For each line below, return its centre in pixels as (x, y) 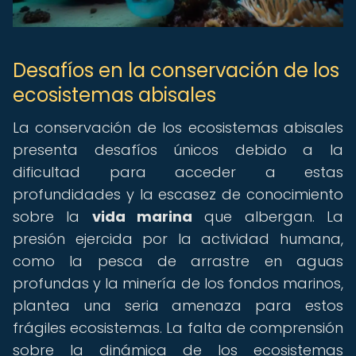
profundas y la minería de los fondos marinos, (178, 283)
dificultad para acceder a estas (178, 172)
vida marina (142, 217)
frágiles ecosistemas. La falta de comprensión (178, 328)
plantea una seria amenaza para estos (178, 306)
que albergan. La (268, 217)
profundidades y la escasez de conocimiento (178, 194)
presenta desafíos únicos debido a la (178, 150)
